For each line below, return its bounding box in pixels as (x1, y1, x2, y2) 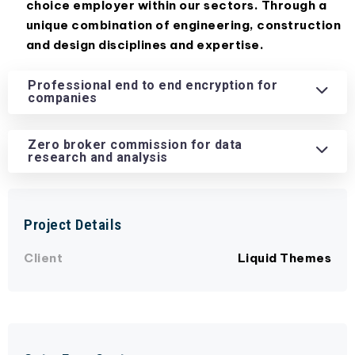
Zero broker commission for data (28, 136, 242, 152)
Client (24, 250, 63, 266)
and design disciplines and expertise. (25, 36, 264, 52)
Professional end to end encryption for (28, 78, 277, 94)
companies (28, 90, 97, 106)
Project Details (24, 216, 122, 235)
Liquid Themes (237, 250, 331, 266)
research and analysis (28, 149, 168, 165)
